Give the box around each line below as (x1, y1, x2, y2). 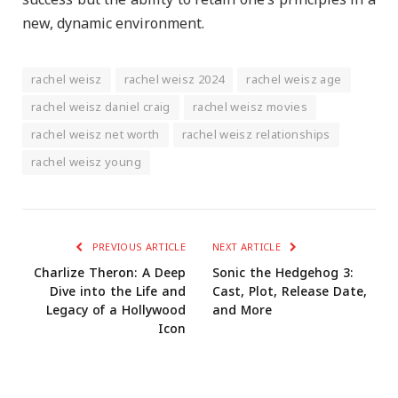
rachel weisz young (31, 150, 142, 176)
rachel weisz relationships (181, 123, 330, 148)
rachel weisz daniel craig (31, 95, 171, 121)
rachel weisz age (246, 68, 342, 93)
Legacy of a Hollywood (46, 298, 186, 323)
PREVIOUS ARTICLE (89, 237, 186, 259)
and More (212, 298, 272, 323)
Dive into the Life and (50, 280, 186, 305)
